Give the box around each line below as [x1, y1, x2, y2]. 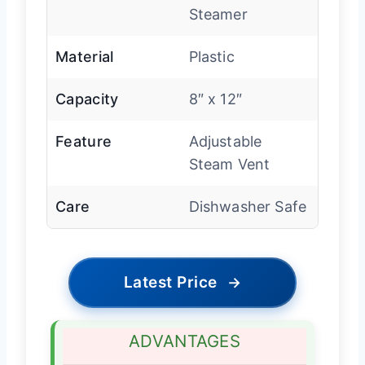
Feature [55, 132, 112, 150]
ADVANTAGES [129, 330, 240, 351]
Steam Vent [188, 155, 270, 173]
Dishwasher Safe [188, 197, 307, 215]
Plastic [188, 47, 235, 65]
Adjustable [188, 132, 262, 150]
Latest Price [123, 272, 218, 292]
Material [55, 47, 114, 65]
